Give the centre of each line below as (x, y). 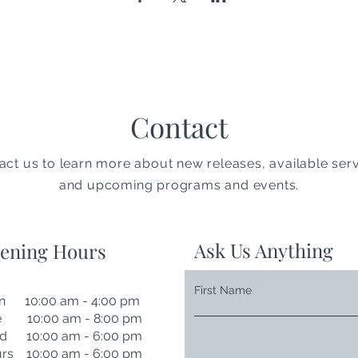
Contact (179, 127)
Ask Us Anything (264, 251)
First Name (223, 290)
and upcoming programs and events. (179, 185)
